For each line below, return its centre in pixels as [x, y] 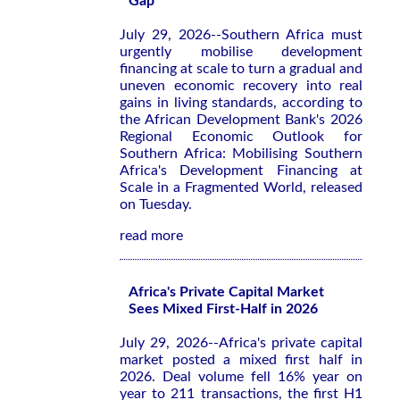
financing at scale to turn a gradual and [241, 69]
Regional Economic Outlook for [241, 137]
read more [151, 236]
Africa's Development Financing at [241, 171]
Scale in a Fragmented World [211, 187]
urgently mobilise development [241, 52]
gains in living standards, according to [241, 103]
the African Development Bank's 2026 [241, 120]
